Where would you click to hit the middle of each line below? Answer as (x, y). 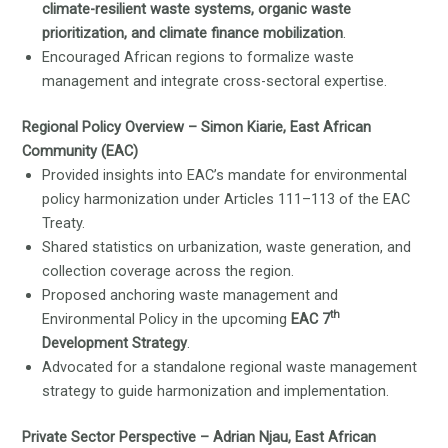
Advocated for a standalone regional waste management (230, 366)
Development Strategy (115, 342)
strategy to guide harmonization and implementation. (216, 390)
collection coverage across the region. (168, 270)
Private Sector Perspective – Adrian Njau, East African (199, 436)
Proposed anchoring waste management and (190, 294)
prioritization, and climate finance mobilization (193, 33)
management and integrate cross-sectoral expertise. (215, 81)
